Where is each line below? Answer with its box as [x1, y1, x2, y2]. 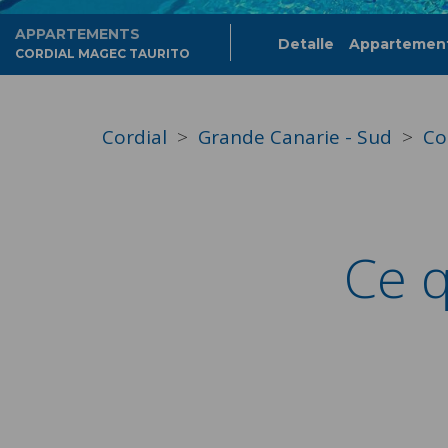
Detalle [277, 35, 334, 53]
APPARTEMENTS [15, 25, 140, 43]
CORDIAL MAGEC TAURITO [15, 46, 190, 61]
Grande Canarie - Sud [198, 124, 392, 150]
